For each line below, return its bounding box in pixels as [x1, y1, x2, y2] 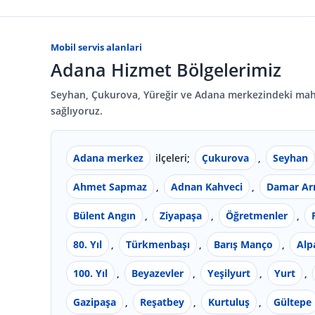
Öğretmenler [226, 208, 288, 222]
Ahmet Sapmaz [73, 179, 147, 193]
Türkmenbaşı [126, 237, 190, 251]
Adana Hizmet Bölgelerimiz [51, 57, 281, 82]
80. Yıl [73, 237, 102, 251]
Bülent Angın [73, 208, 136, 222]
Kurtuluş [208, 295, 250, 309]
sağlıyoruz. [51, 103, 103, 117]
